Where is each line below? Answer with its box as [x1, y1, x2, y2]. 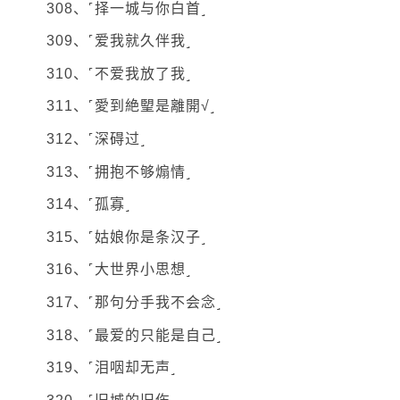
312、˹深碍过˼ [46, 131, 146, 147]
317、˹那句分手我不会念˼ [46, 295, 222, 310]
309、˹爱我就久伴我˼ [46, 33, 192, 49]
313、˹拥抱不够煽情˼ [46, 163, 192, 179]
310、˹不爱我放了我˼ [46, 65, 192, 81]
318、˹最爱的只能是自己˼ [46, 327, 222, 343]
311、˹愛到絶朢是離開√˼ [46, 98, 216, 114]
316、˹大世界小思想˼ [46, 262, 192, 278]
